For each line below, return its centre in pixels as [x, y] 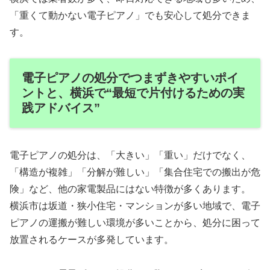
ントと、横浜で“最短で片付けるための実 [133, 93]
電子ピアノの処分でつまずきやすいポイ [130, 77]
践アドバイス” [61, 108]
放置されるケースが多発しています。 [92, 240]
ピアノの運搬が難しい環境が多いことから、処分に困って [135, 223]
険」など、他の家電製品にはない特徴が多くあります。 [130, 189]
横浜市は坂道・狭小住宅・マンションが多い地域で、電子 [135, 206]
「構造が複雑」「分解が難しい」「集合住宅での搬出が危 [135, 172]
